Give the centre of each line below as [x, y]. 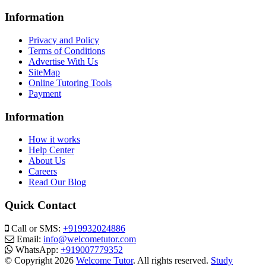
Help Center [51, 150]
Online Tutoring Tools [70, 83]
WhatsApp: [37, 249]
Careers [43, 172]
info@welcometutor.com [90, 239]
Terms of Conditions [67, 50]
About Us [47, 161]
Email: [29, 239]
